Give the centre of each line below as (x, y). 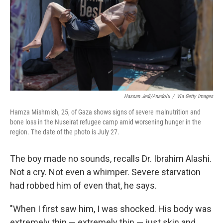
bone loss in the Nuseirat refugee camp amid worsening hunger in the (106, 122)
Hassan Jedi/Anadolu (147, 96)
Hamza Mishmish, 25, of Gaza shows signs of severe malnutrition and (105, 112)
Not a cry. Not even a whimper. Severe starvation (105, 172)
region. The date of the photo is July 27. (65, 132)
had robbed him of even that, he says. (83, 185)
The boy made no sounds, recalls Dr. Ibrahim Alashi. (111, 159)
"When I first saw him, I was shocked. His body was (111, 209)
